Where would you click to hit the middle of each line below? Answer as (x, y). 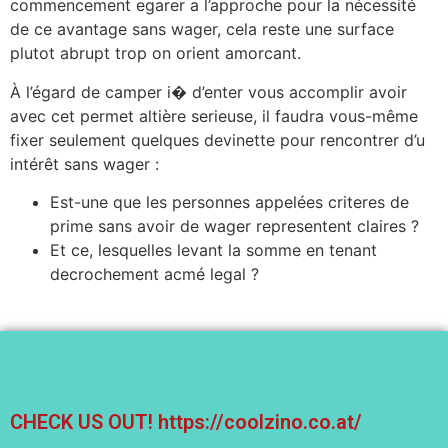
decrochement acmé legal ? (154, 274)
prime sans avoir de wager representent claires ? (234, 226)
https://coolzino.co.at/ (260, 422)
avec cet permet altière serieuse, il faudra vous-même (214, 115)
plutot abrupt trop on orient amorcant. (155, 53)
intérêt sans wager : (84, 163)
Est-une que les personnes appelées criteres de (229, 202)
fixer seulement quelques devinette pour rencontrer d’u (217, 139)
